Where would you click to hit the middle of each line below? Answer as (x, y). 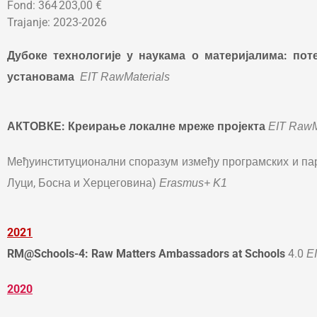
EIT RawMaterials (125, 76)
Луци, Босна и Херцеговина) (83, 183)
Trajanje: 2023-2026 (57, 22)
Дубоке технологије (64, 55)
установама (42, 76)
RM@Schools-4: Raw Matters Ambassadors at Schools (146, 253)
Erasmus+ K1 (193, 183)
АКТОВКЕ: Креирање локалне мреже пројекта (136, 126)
